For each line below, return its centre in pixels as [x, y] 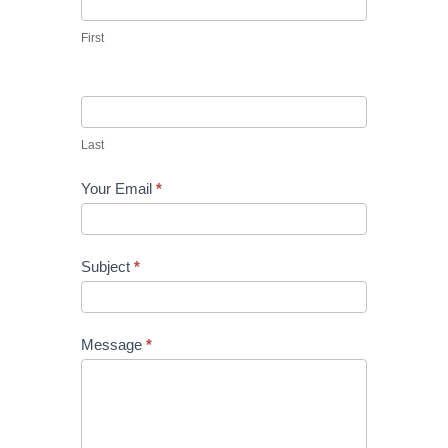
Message [113, 344]
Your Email [118, 188]
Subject [107, 266]
